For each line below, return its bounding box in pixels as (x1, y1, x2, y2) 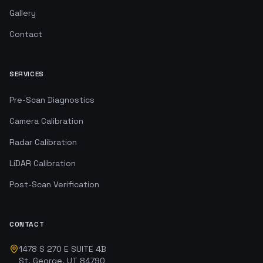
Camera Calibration (9, 116, 83, 126)
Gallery (9, 8, 36, 18)
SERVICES (9, 69, 44, 79)
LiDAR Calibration (9, 158, 76, 168)
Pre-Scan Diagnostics (9, 95, 95, 105)
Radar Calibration (9, 137, 77, 147)
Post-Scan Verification (9, 179, 99, 190)
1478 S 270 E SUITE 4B (19, 244, 106, 254)
